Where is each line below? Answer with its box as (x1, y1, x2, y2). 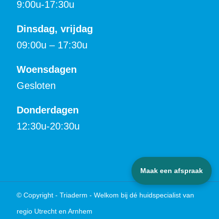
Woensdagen (16, 64, 77, 75)
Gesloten (16, 80, 56, 91)
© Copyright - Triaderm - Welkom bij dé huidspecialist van (16, 191, 194, 199)
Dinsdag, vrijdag (16, 23, 93, 34)
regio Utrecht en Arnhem (16, 207, 92, 215)
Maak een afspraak (140, 167, 203, 175)
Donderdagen (16, 104, 79, 115)
